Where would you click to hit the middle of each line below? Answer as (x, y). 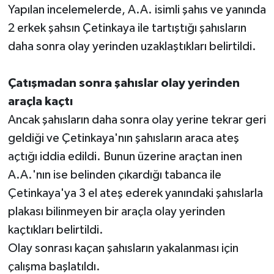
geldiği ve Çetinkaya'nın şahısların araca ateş (123, 139)
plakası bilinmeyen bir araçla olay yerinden (116, 212)
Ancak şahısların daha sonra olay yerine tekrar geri (137, 120)
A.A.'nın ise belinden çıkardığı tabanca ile (114, 175)
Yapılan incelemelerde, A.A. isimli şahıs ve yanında (137, 10)
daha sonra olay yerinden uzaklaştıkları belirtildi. (132, 47)
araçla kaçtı (40, 102)
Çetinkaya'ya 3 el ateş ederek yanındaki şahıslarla (135, 194)
